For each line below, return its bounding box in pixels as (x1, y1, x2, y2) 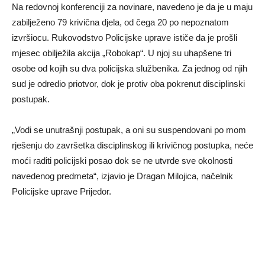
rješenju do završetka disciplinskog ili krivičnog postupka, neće (12, 140, 253, 151)
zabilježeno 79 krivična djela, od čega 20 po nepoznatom (12, 17, 229, 28)
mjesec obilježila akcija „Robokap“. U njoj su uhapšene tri (12, 48, 231, 59)
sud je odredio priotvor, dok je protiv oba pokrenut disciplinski (12, 79, 245, 89)
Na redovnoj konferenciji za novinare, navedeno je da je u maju (12, 2, 253, 12)
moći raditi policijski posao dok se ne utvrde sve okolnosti (12, 156, 232, 166)
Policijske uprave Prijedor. (12, 186, 111, 197)
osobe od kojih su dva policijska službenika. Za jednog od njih (12, 63, 247, 74)
